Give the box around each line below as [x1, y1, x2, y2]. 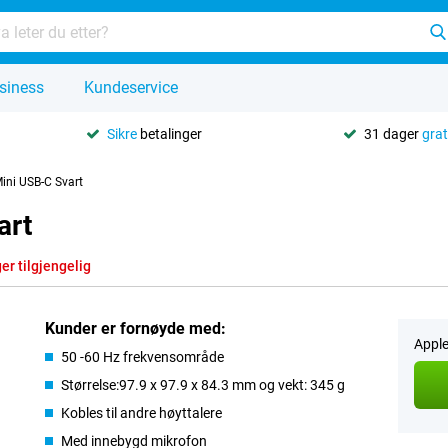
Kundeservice [84, 78, 178, 97]
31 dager [363, 125, 422, 142]
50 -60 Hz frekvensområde [61, 349, 225, 365]
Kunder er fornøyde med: [45, 319, 227, 338]
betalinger [137, 125, 203, 142]
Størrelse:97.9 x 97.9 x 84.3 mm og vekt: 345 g [61, 377, 346, 393]
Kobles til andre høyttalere [61, 405, 223, 421]
